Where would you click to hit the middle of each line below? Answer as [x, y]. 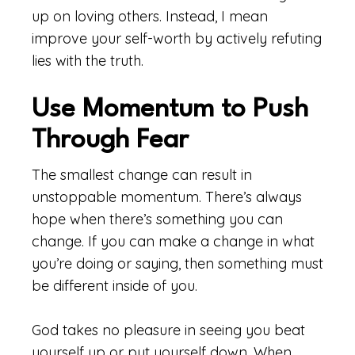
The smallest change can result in [142, 175]
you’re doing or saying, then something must [177, 263]
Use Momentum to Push [170, 110]
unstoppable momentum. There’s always [167, 197]
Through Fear [110, 141]
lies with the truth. [88, 61]
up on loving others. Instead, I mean [150, 16]
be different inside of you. [115, 286]
